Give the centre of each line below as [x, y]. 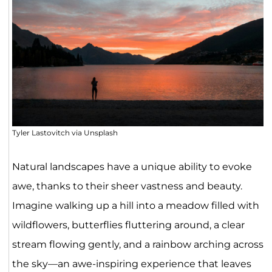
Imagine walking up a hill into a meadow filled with [135, 205]
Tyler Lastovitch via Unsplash [65, 132]
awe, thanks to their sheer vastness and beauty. [127, 186]
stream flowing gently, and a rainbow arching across [138, 244]
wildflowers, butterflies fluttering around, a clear [128, 225]
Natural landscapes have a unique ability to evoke [132, 166]
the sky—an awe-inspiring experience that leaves [131, 263]
